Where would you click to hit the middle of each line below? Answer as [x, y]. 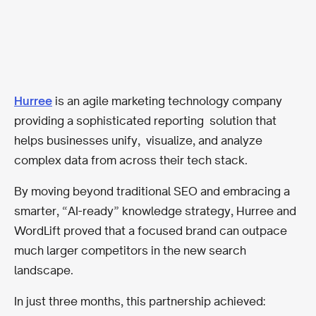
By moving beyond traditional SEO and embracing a [152, 191]
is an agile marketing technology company [167, 101]
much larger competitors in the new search [130, 250]
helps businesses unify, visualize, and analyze [138, 140]
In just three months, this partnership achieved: [140, 301]
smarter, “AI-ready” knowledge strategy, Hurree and [155, 211]
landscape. [45, 270]
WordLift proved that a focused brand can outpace [151, 230]
